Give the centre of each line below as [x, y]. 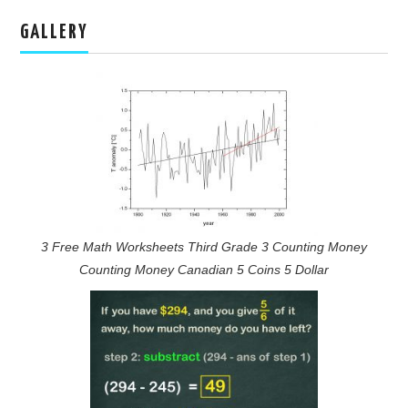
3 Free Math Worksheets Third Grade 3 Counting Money [204, 246]
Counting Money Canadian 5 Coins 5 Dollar [204, 269]
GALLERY [55, 33]
